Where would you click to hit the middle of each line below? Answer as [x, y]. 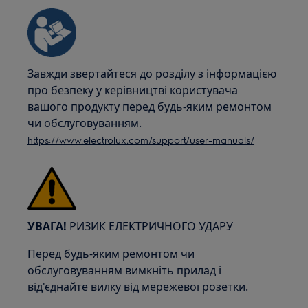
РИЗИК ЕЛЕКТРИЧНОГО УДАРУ [150, 226]
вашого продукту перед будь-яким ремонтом [150, 107]
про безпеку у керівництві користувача [133, 90]
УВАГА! [47, 226]
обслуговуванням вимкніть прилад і [125, 270]
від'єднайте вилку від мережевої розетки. [138, 287]
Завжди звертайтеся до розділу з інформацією [152, 74]
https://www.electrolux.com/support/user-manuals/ [141, 140]
